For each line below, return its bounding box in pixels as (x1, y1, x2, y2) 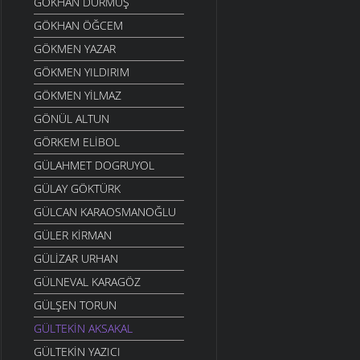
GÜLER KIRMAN (34, 227, 112, 243)
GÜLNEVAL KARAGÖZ (34, 274, 141, 290)
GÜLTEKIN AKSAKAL (34, 321, 133, 337)
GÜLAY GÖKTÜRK (34, 181, 121, 197)
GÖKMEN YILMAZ (34, 88, 121, 104)
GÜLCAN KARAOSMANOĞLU (34, 204, 176, 220)
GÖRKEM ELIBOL (34, 134, 120, 150)
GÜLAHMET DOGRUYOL (34, 157, 154, 174)
